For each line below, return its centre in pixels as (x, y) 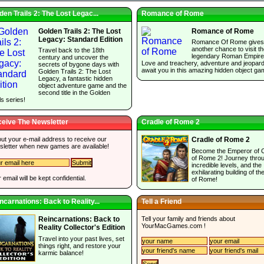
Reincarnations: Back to (79, 220)
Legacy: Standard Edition (80, 39)
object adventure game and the (82, 86)
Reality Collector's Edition (82, 228)
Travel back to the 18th (71, 50)
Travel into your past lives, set (81, 238)
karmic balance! (61, 253)
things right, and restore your (80, 245)
